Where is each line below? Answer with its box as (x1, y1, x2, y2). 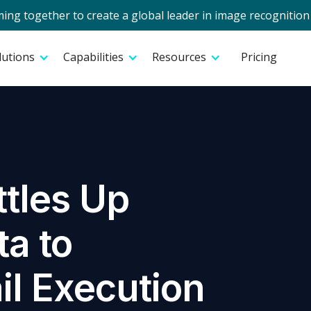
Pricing (241, 49, 277, 65)
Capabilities (63, 49, 124, 65)
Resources (152, 49, 206, 65)
